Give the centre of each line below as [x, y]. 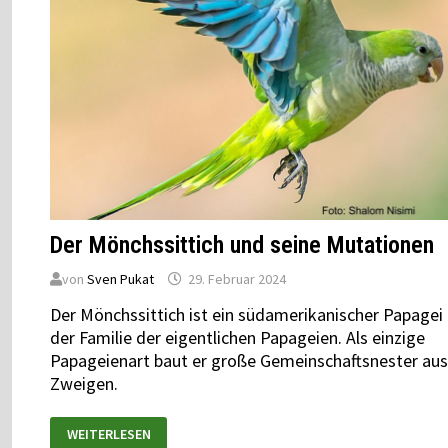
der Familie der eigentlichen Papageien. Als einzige [237, 337]
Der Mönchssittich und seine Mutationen [241, 244]
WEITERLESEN [108, 434]
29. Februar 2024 [236, 278]
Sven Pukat [120, 278]
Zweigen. [83, 383]
